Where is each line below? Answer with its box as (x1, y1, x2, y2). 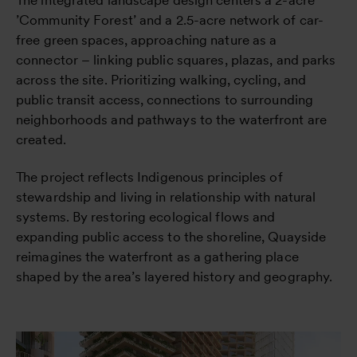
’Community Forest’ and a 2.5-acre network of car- (16, 11, 324, 28)
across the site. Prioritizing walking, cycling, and (16, 71, 307, 88)
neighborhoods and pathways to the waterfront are (16, 111, 327, 127)
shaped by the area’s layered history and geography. (16, 268, 333, 284)
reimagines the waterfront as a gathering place (16, 248, 299, 265)
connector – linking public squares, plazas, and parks (16, 51, 336, 68)
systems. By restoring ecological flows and (16, 208, 276, 225)
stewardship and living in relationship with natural (16, 188, 316, 205)
